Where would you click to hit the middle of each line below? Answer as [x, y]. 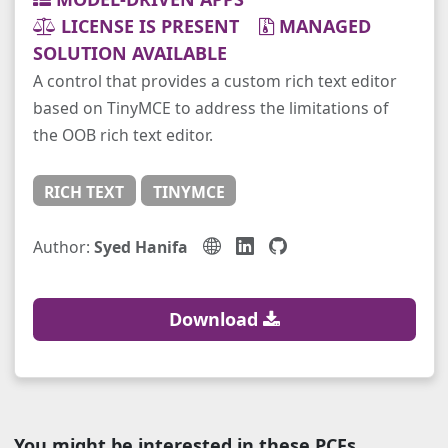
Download [215, 318]
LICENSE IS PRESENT [157, 26]
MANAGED [324, 26]
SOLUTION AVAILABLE [129, 53]
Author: [63, 247]
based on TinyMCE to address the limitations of [210, 108]
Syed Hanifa [140, 247]
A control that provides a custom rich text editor [214, 81]
